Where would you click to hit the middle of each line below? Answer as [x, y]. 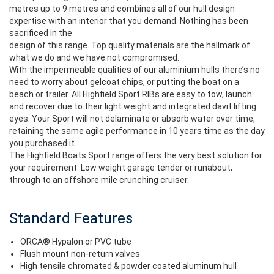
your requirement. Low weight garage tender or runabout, [121, 168]
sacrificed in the [41, 33]
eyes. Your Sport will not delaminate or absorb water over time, [132, 119]
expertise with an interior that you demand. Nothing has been [129, 21]
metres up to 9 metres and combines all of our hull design [122, 9]
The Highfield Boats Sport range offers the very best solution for [136, 155]
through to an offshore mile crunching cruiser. [99, 180]
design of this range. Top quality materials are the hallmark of [130, 45]
